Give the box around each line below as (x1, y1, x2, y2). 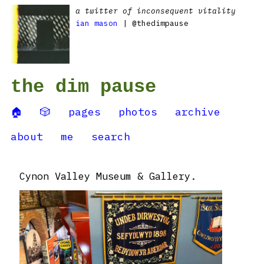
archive (175, 105, 220, 118)
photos (118, 105, 157, 118)
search (91, 130, 130, 143)
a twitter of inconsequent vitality (75, 6, 236, 16)
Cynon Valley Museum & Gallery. (19, 170, 196, 183)
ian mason (75, 18, 118, 28)
